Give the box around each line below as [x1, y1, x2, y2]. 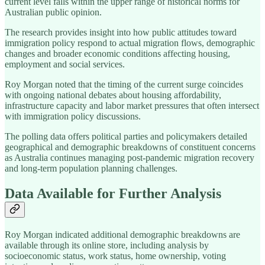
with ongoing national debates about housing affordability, [5, 90, 221, 101]
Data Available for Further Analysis [5, 186, 221, 202]
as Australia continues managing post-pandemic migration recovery [5, 153, 254, 163]
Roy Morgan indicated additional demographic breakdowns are [5, 230, 240, 240]
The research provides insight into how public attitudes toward [5, 27, 237, 38]
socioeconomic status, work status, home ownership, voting [5, 251, 226, 261]
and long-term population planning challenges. [5, 163, 177, 174]
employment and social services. [5, 59, 125, 70]
